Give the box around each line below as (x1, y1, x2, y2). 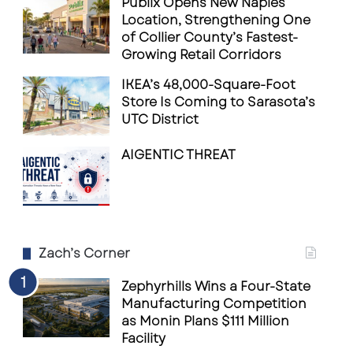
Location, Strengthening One (121, 11, 311, 29)
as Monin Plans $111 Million (121, 312, 290, 330)
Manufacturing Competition (121, 295, 307, 313)
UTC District (121, 110, 199, 128)
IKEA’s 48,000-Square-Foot (121, 76, 296, 94)
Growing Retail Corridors (121, 46, 282, 64)
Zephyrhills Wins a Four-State (121, 277, 311, 295)
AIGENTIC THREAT (121, 146, 236, 164)
